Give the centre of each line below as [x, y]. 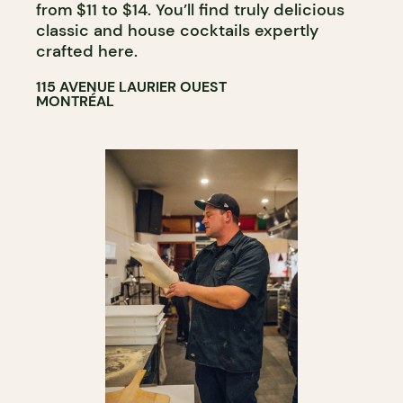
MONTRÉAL [75, 101]
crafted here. [87, 51]
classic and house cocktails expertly [177, 31]
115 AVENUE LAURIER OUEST [131, 87]
